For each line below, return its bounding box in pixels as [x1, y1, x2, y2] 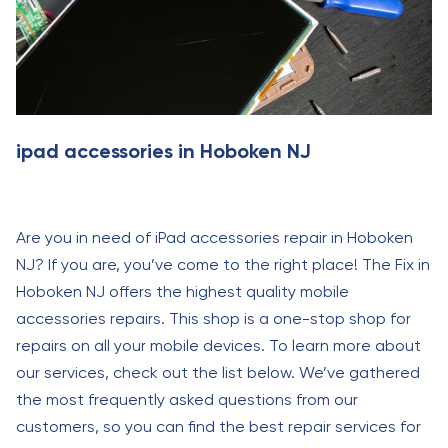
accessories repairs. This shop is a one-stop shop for [16, 309, 411, 328]
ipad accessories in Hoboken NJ [16, 139, 311, 163]
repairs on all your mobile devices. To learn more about [16, 336, 421, 355]
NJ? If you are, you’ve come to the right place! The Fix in [16, 255, 430, 274]
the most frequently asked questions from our [16, 390, 358, 409]
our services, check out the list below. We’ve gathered [16, 363, 420, 382]
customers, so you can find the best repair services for [16, 417, 421, 436]
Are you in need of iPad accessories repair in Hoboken [16, 228, 413, 247]
